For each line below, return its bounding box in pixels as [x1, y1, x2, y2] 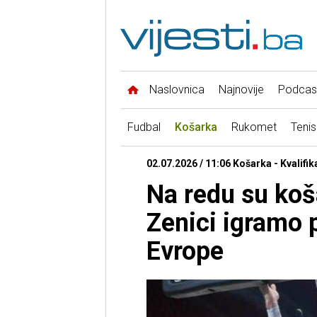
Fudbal [127, 120, 161, 134]
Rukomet [231, 120, 277, 134]
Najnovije [218, 83, 264, 97]
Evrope [146, 236, 224, 267]
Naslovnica [149, 83, 204, 97]
